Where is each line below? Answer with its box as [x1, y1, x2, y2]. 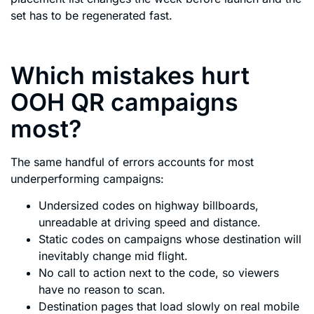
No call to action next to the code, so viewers [39, 265, 279, 280]
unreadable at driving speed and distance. [39, 214, 261, 229]
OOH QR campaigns [11, 87, 238, 116]
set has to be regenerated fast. [11, 8, 172, 23]
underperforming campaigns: [11, 171, 164, 186]
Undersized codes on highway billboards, [39, 198, 259, 212]
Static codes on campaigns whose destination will [39, 231, 301, 246]
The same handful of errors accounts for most [11, 154, 254, 169]
